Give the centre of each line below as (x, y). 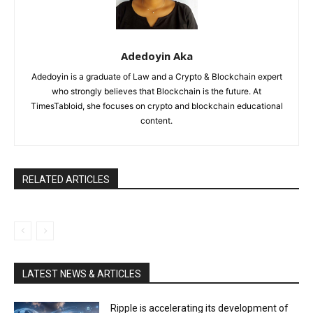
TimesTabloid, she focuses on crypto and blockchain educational (156, 105)
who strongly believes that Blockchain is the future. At (156, 91)
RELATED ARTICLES (66, 179)
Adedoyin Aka (156, 56)
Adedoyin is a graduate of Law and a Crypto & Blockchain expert (156, 76)
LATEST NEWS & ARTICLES (82, 274)
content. (156, 120)
